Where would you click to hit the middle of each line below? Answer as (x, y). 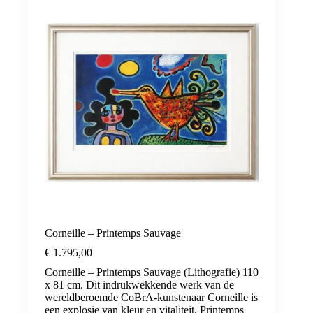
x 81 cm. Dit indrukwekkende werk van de (139, 284)
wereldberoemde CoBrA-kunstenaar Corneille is (151, 297)
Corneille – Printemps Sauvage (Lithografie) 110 (152, 272)
